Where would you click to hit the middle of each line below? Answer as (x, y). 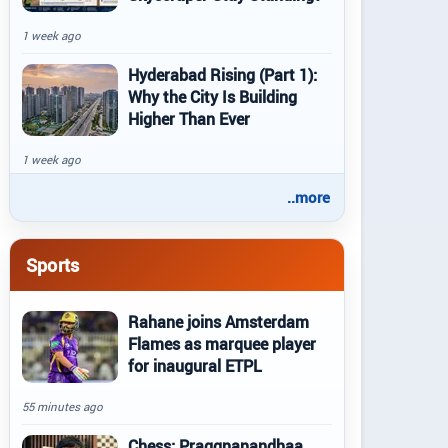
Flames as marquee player (222, 344)
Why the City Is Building (212, 97)
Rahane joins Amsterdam (218, 322)
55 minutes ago (62, 406)
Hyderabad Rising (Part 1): (222, 75)
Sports (53, 264)
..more (308, 197)
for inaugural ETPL (195, 366)
